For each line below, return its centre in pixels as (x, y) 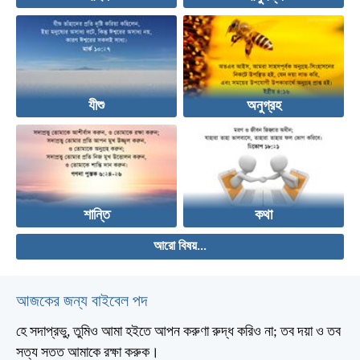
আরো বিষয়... (180, 247)
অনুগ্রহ (264, 107)
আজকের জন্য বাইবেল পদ (82, 303)
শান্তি (96, 216)
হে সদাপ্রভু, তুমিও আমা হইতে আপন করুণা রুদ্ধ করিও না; (147, 333)
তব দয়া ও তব (309, 333)
